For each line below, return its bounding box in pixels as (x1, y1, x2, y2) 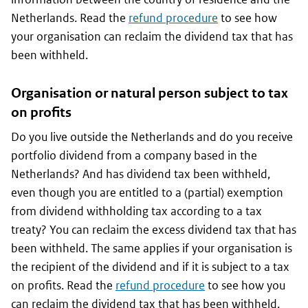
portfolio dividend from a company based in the (11, 148, 257, 164)
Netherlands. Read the (11, 10, 129, 26)
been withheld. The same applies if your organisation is (11, 241, 292, 256)
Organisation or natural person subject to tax (11, 85, 288, 102)
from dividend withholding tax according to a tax (11, 203, 262, 219)
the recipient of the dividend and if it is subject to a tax (11, 259, 289, 275)
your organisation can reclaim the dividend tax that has (11, 29, 293, 45)
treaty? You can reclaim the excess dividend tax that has (11, 222, 296, 238)
